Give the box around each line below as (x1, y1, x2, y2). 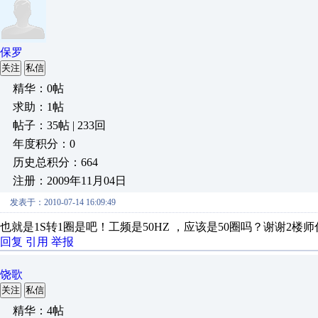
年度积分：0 (13, 138, 75, 150)
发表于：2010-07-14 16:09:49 (10, 197, 116, 207)
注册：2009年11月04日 (13, 175, 126, 187)
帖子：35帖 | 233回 (13, 119, 106, 131)
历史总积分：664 (13, 156, 98, 168)
